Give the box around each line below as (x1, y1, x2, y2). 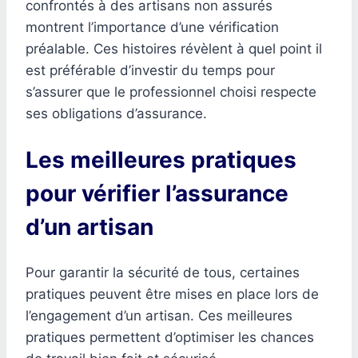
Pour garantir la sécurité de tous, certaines (26, 265, 300, 281)
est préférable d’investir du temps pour (26, 62, 275, 78)
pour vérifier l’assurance (26, 179, 288, 207)
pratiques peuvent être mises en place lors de (26, 286, 319, 303)
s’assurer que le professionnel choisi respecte (26, 83, 316, 100)
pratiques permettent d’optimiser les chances (26, 329, 314, 346)
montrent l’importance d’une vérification (26, 18, 279, 35)
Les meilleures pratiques (26, 145, 296, 173)
